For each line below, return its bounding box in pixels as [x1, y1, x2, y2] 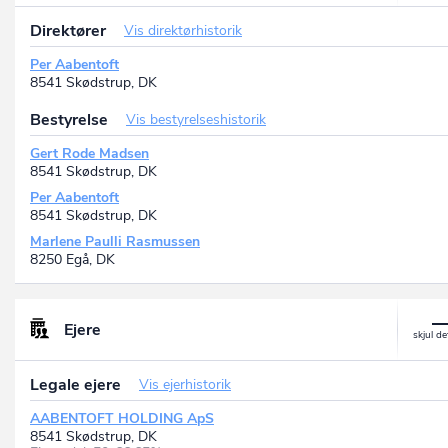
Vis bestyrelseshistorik [126, 110, 266, 130]
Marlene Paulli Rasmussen [30, 232, 200, 252]
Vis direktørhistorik [124, 21, 242, 41]
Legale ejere [30, 374, 125, 397]
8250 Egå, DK [30, 250, 115, 270]
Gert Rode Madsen [30, 144, 149, 164]
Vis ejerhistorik [139, 375, 231, 395]
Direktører [30, 20, 110, 43]
